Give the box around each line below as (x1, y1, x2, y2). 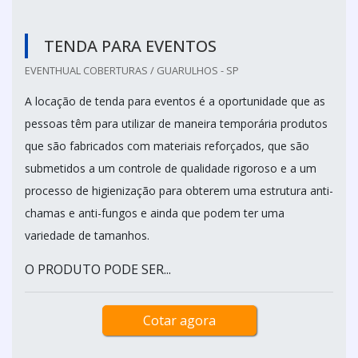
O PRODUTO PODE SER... (25, 261, 171, 278)
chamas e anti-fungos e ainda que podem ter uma (25, 205, 284, 221)
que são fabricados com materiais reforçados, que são (25, 138, 309, 153)
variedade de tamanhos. (25, 228, 149, 243)
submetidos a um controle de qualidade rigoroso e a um (25, 161, 316, 176)
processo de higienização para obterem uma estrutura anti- (25, 183, 333, 198)
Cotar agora (142, 312, 216, 329)
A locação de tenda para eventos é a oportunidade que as (25, 93, 325, 109)
